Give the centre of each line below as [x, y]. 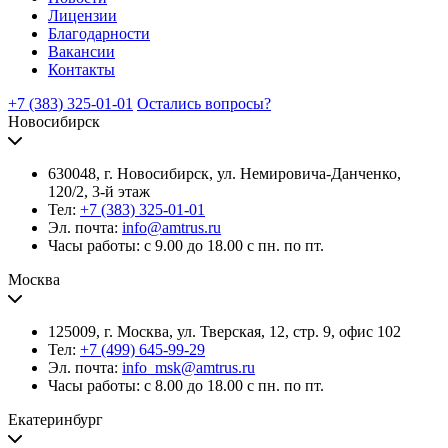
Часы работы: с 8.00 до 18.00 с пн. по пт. [186, 385]
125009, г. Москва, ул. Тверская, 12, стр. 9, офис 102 [224, 331]
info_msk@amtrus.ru [188, 367]
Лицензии [82, 15]
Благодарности [99, 33]
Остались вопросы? [204, 103]
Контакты [81, 69]
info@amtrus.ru [171, 227]
